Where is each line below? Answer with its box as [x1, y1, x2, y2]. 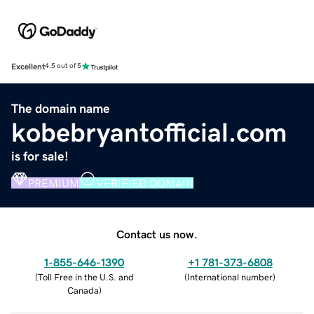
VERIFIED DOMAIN [96, 177, 193, 189]
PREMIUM [28, 177, 79, 189]
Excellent [11, 62, 45, 71]
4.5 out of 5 [45, 62, 81, 70]
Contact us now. [116, 228, 198, 240]
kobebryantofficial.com [11, 118, 287, 146]
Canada [67, 285, 99, 295]
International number [187, 272, 273, 282]
